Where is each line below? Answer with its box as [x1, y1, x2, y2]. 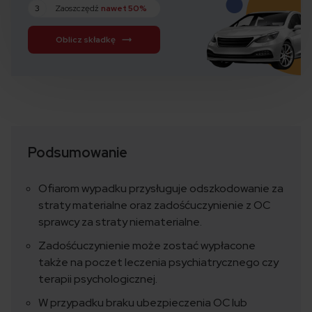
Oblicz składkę [56, 34, 116, 46]
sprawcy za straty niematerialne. [38, 214, 202, 230]
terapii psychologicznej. [38, 272, 157, 287]
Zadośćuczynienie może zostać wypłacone [38, 238, 256, 253]
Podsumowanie [28, 143, 127, 162]
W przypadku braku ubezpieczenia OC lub [38, 295, 247, 311]
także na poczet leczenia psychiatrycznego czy [38, 255, 279, 270]
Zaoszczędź [54, 3, 101, 15]
